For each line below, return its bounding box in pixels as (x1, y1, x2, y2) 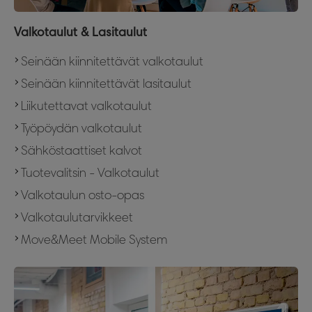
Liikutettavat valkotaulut (21, 97, 152, 114)
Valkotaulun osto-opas (21, 187, 144, 203)
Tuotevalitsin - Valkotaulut (21, 164, 159, 180)
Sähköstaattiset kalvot (21, 142, 142, 158)
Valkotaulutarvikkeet (21, 209, 133, 225)
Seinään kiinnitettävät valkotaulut (21, 53, 203, 69)
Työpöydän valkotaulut (21, 120, 142, 136)
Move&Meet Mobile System (21, 231, 167, 247)
